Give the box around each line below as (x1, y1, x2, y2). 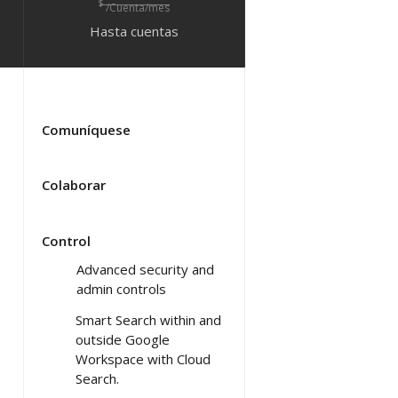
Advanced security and (76, 259, 214, 278)
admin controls (76, 279, 166, 298)
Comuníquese (42, 120, 131, 139)
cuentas (131, 21, 179, 40)
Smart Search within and (76, 310, 221, 329)
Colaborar (42, 175, 106, 194)
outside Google (76, 330, 170, 348)
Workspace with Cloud (76, 349, 211, 368)
